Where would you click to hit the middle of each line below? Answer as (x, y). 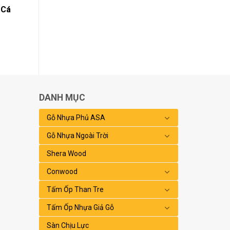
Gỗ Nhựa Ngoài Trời (78, 136)
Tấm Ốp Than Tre (75, 190)
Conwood (62, 172)
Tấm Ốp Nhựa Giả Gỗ (81, 208)
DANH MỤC (62, 97)
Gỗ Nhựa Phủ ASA (76, 118)
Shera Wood (67, 154)
